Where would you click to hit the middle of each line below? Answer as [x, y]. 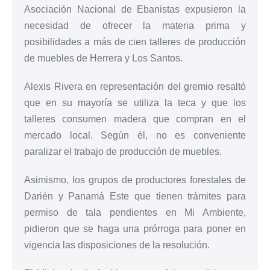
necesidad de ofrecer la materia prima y [135, 25]
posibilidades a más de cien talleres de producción [135, 42]
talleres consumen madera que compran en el [135, 119]
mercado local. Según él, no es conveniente [135, 135]
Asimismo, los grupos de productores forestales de [135, 180]
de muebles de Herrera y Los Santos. [103, 58]
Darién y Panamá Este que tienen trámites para [135, 196]
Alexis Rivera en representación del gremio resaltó [135, 86]
